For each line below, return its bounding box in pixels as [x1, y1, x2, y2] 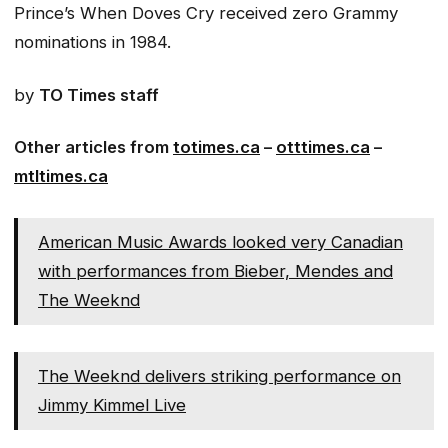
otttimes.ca [276, 137, 370, 158]
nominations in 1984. [14, 32, 171, 53]
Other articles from [14, 137, 173, 158]
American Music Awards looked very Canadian [38, 232, 403, 253]
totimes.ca [173, 137, 260, 158]
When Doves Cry [80, 3, 214, 24]
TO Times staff [39, 84, 159, 105]
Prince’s [14, 3, 80, 24]
